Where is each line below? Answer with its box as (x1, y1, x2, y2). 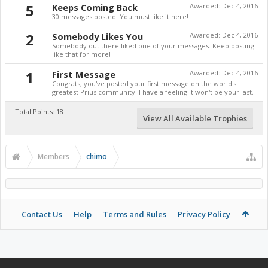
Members (38, 151, 69, 162)
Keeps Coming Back (52, 1, 138, 13)
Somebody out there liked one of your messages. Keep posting (52, 41, 254, 50)
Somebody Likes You (52, 31, 143, 42)
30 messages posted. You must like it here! (52, 12, 188, 21)
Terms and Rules (102, 209, 166, 220)
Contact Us (21, 209, 62, 220)
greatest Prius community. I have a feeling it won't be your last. (52, 87, 254, 96)
